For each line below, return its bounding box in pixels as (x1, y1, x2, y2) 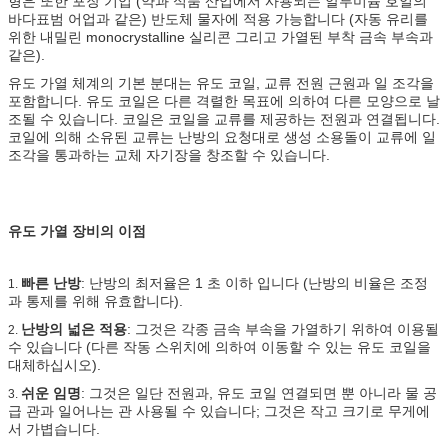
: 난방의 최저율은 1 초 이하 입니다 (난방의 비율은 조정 (81, 275, 428, 291)
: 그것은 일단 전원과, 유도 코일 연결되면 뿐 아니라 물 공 (81, 385, 437, 401)
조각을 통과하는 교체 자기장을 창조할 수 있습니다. (8, 147, 330, 163)
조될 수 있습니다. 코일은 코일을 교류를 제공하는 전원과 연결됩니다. (8, 111, 440, 127)
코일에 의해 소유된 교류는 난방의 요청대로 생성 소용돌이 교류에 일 (8, 129, 436, 145)
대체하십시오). (8, 357, 101, 373)
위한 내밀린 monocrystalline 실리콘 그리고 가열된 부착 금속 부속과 (8, 29, 433, 45)
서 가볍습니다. (8, 421, 100, 437)
